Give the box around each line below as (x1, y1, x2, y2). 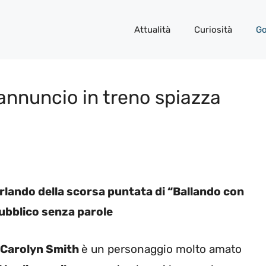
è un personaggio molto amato (81, 242, 242, 256)
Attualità (134, 24, 170, 35)
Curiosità (194, 24, 232, 35)
